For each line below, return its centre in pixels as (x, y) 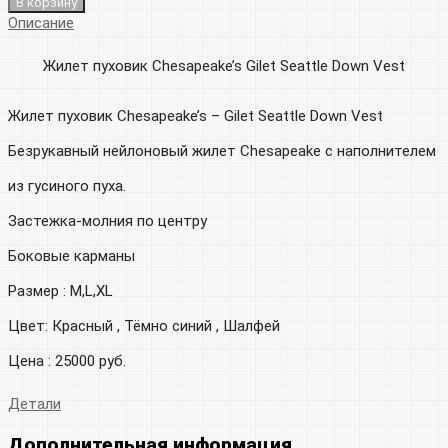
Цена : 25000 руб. (67, 360)
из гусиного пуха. (67, 185)
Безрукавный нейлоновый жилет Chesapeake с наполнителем (222, 150)
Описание (41, 22)
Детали (34, 403)
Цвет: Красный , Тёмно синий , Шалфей (144, 325)
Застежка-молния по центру (107, 220)
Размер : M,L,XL (60, 290)
